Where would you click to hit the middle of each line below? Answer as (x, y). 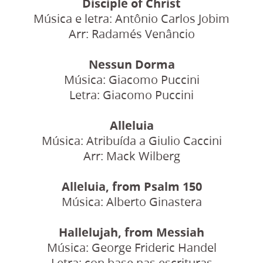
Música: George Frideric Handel (131, 247)
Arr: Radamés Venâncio (131, 33)
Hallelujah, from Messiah (131, 232)
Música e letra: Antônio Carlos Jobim (131, 18)
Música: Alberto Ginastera (131, 201)
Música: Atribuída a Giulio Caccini (131, 140)
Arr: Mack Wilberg (131, 156)
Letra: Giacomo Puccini (131, 95)
